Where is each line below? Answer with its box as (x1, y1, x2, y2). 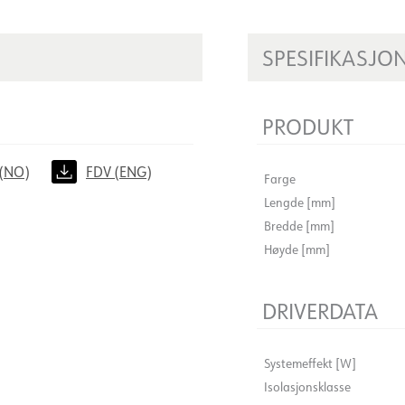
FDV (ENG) (86, 163, 152, 181)
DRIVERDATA (262, 297, 378, 325)
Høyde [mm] (264, 241, 330, 258)
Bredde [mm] (264, 218, 334, 234)
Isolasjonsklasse (264, 379, 351, 395)
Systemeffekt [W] (264, 355, 356, 372)
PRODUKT (262, 112, 353, 140)
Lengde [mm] (264, 194, 335, 211)
